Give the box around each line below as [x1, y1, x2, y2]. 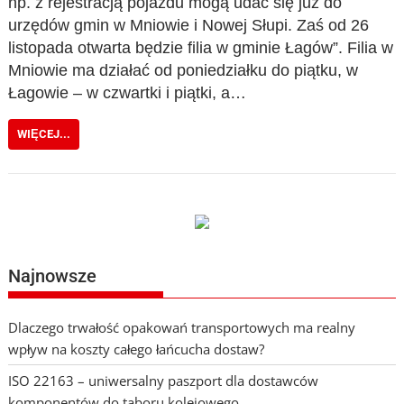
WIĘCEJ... [17, 127, 71, 141]
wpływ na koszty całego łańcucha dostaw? [8, 340, 265, 358]
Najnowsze [8, 265, 97, 287]
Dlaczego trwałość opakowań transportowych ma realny [8, 318, 356, 336]
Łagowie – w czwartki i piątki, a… [8, 84, 247, 102]
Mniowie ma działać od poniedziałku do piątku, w [8, 61, 359, 79]
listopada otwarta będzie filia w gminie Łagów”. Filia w [8, 39, 394, 57]
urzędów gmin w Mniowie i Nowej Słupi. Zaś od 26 [8, 16, 370, 34]
